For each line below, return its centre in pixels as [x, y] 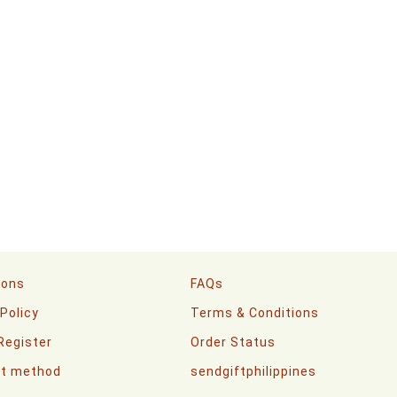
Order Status [233, 342]
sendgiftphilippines [253, 371]
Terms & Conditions [255, 313]
